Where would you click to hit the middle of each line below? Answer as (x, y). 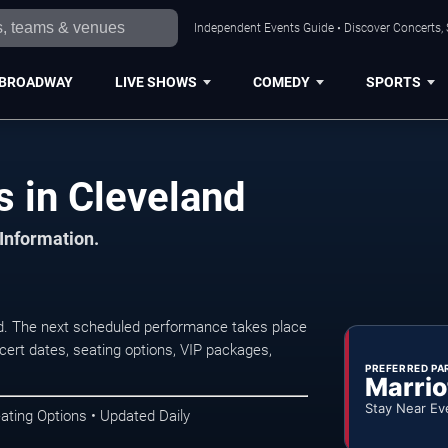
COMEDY (281, 81)
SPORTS (393, 81)
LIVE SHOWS (155, 81)
